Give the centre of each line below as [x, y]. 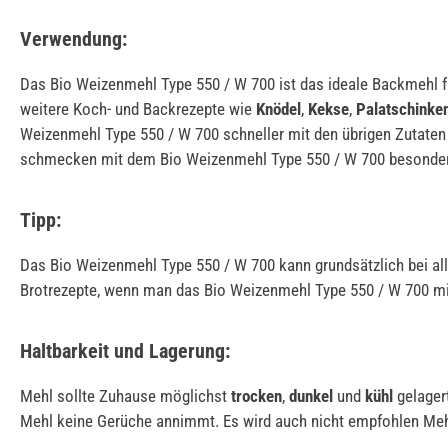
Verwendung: [73, 38]
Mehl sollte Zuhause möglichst [125, 395]
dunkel [311, 395]
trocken [256, 395]
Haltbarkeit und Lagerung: [125, 350]
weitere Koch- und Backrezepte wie [138, 108]
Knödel [278, 108]
